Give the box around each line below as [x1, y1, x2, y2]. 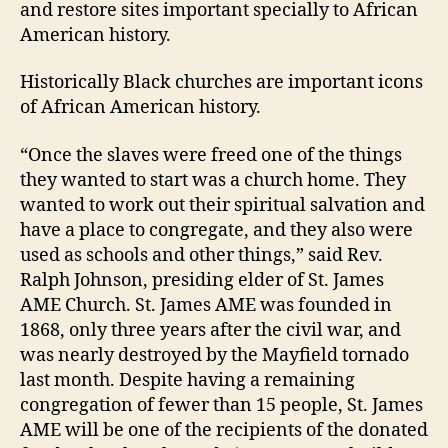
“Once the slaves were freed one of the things [20, 143, 402, 167]
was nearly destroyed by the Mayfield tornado [20, 343, 409, 367]
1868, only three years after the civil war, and [20, 318, 401, 342]
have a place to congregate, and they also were [20, 218, 413, 242]
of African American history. [20, 96, 261, 120]
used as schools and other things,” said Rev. [20, 243, 383, 267]
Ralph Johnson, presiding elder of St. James [20, 268, 384, 292]
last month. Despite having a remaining [20, 368, 355, 392]
